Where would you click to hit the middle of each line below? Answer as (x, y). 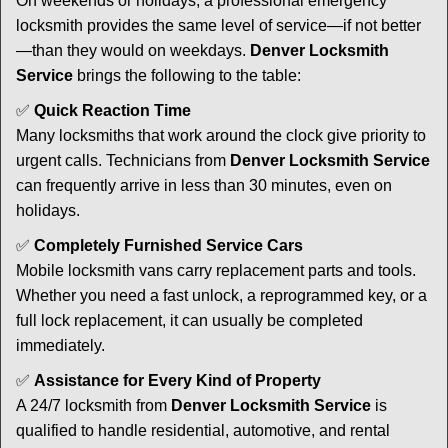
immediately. (60, 345)
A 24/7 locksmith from (93, 405)
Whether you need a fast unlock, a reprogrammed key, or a (221, 295)
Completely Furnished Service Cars (168, 245)
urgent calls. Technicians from (123, 160)
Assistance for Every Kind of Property (177, 380)
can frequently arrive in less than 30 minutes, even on (204, 185)
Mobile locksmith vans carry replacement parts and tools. (216, 270)
